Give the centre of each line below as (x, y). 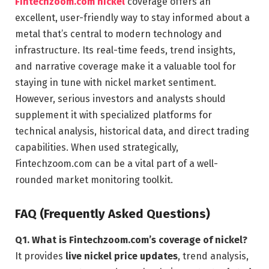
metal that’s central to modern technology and (119, 34)
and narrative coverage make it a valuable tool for (125, 66)
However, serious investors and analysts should (120, 99)
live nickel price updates (122, 256)
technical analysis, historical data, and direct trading (132, 131)
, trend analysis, (213, 256)
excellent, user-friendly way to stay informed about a (132, 18)
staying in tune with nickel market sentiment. (116, 83)
